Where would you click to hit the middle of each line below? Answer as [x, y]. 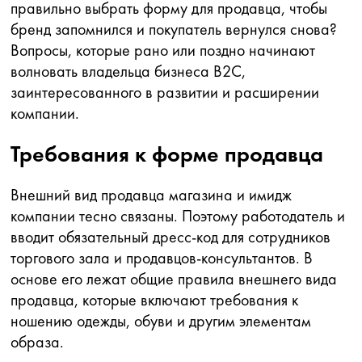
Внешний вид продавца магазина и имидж [151, 195]
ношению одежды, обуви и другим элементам [161, 321]
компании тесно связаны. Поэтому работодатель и [178, 216]
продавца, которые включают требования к [154, 300]
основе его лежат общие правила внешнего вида [174, 279]
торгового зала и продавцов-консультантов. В [162, 258]
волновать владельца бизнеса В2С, [128, 71]
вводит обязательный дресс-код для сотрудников [170, 237]
